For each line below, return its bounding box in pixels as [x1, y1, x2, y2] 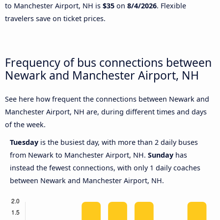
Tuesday [10, 137, 40, 147]
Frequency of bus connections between [5, 55, 212, 71]
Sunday [148, 150, 173, 160]
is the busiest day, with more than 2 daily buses [40, 137, 198, 147]
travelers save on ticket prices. [5, 13, 106, 23]
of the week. [5, 120, 46, 130]
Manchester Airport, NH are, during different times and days [5, 107, 207, 117]
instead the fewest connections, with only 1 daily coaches [10, 163, 200, 173]
